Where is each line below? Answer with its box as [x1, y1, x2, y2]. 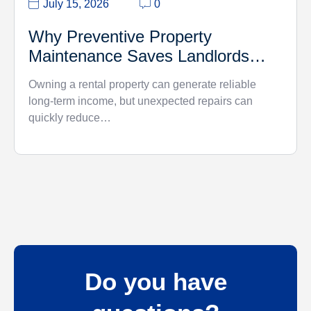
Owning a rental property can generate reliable [28, 78, 256, 91]
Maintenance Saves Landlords [28, 47, 249, 66]
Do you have [84, 268, 227, 296]
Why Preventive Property [28, 27, 212, 47]
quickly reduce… [28, 112, 111, 124]
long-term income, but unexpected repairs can [28, 95, 253, 108]
